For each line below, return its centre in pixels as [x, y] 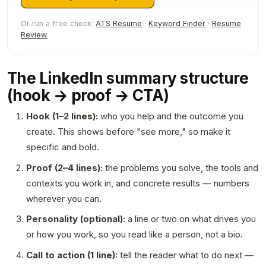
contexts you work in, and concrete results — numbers [138, 183]
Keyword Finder [177, 23]
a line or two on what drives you [191, 219]
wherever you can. [64, 198]
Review [34, 34]
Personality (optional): [76, 219]
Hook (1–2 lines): [62, 116]
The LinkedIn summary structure [128, 78]
